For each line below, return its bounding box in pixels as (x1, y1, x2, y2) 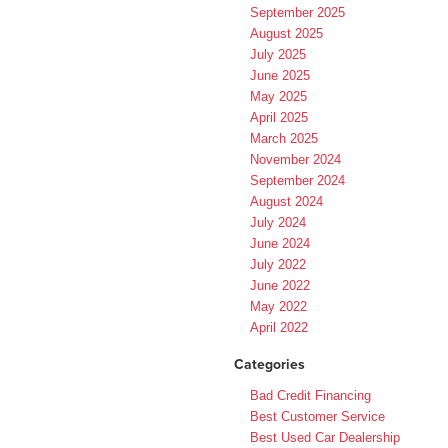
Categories (234, 354, 305, 375)
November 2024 (250, 152, 341, 168)
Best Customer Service (250, 409, 385, 425)
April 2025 (250, 110, 308, 126)
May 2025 (250, 89, 307, 105)
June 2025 (250, 68, 310, 84)
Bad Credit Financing (250, 388, 371, 404)
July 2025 (250, 47, 306, 63)
